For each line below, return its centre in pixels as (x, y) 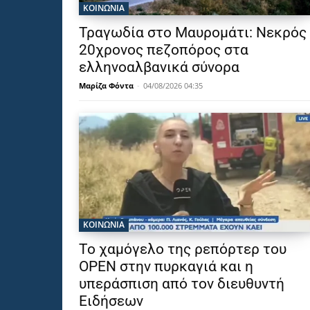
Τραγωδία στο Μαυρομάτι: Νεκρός (193, 33)
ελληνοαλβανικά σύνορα (159, 67)
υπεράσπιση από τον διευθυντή (182, 284)
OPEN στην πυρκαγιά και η (166, 267)
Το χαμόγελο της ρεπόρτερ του (183, 249)
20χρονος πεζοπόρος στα (164, 50)
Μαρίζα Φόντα (106, 86)
